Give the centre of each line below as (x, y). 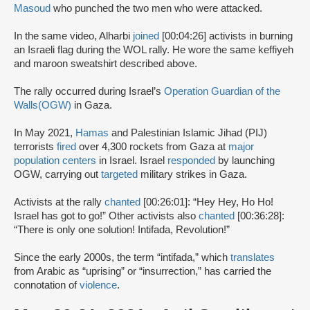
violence (98, 285)
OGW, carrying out (57, 175)
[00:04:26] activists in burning (226, 36)
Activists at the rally (59, 202)
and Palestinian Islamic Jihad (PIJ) (188, 133)
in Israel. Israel (132, 161)
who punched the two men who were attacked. (158, 9)
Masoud (32, 9)
